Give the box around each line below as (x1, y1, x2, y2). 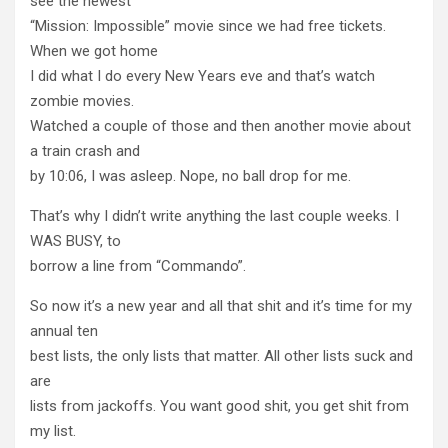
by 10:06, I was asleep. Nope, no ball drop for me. (30, 166, 351, 185)
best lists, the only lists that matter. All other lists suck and (30, 346, 413, 365)
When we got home (30, 41, 158, 60)
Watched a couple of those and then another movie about (30, 116, 411, 135)
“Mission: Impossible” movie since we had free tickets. (30, 16, 386, 35)
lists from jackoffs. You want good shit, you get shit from (30, 396, 409, 415)
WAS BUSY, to (30, 231, 121, 250)
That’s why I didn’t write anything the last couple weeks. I (30, 206, 399, 225)
